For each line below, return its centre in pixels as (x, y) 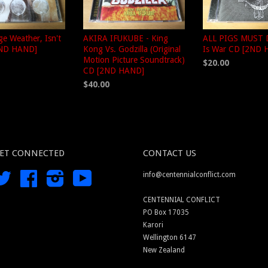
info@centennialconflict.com (189, 175)
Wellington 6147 (170, 237)
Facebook (53, 175)
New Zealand (164, 250)
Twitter (23, 175)
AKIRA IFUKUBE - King (126, 38)
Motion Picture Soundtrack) (134, 60)
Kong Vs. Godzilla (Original (132, 49)
